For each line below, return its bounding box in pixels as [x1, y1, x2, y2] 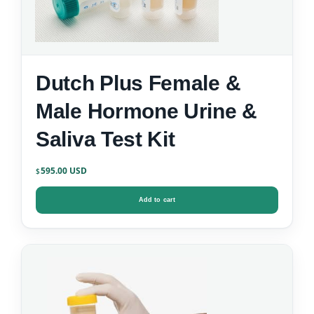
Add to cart [138, 196, 176, 204]
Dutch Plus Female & [36, 71, 241, 95]
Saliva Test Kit [36, 128, 175, 151]
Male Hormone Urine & [36, 100, 257, 123]
